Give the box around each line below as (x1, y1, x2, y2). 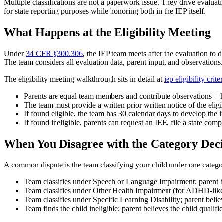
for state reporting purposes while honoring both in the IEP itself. (4, 7, 206, 16)
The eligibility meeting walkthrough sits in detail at (4, 75, 164, 84)
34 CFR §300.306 (26, 49, 83, 58)
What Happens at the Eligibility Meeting (4, 26, 211, 39)
